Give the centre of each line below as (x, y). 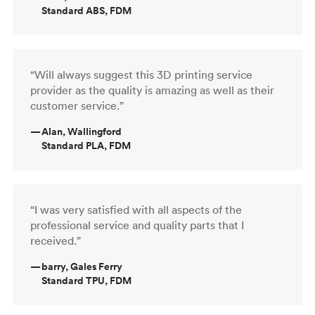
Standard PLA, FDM (86, 145)
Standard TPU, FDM (86, 280)
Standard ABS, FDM (86, 10)
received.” (56, 240)
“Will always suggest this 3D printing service (141, 74)
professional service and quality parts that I (137, 225)
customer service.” (77, 105)
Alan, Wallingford (82, 131)
